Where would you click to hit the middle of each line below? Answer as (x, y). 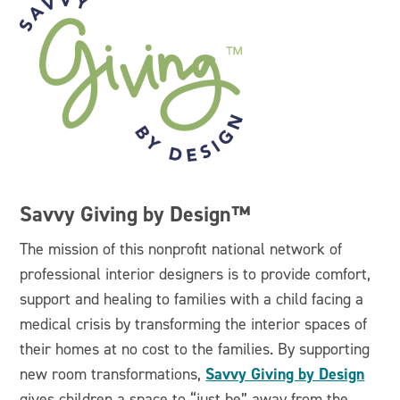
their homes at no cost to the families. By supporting (195, 349)
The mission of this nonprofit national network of (181, 249)
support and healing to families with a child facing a (192, 299)
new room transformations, (113, 374)
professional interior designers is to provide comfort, (196, 274)
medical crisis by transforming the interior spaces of (194, 324)
